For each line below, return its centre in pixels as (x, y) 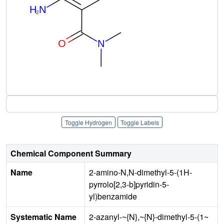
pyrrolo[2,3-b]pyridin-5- (129, 184)
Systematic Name (43, 217)
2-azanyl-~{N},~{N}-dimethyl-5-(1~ (149, 217)
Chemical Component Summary (71, 153)
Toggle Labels (140, 122)
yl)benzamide (113, 196)
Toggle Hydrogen (88, 122)
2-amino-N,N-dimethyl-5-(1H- (140, 172)
